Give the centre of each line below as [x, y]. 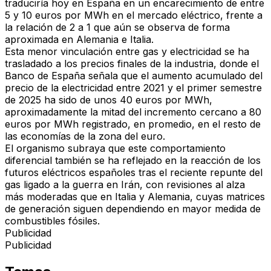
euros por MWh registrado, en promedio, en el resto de [133, 124]
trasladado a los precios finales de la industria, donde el [132, 64]
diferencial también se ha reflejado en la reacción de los [133, 161]
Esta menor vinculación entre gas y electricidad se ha [127, 52]
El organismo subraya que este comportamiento [115, 149]
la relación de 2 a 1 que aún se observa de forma [117, 28]
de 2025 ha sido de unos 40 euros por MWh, [109, 100]
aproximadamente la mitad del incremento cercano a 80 [133, 112]
